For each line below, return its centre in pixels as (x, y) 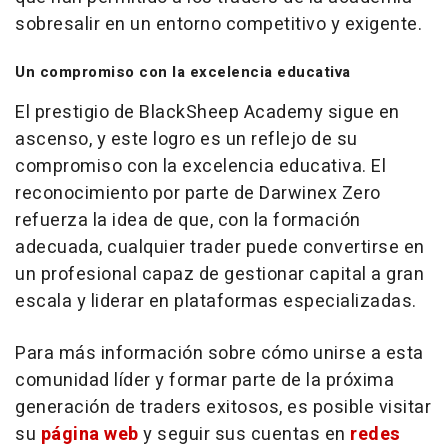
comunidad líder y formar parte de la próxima (204, 381)
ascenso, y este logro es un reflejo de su (186, 140)
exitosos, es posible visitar (316, 408)
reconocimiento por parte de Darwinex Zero (198, 194)
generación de (77, 408)
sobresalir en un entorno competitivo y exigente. (218, 25)
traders (171, 408)
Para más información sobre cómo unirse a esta (219, 354)
